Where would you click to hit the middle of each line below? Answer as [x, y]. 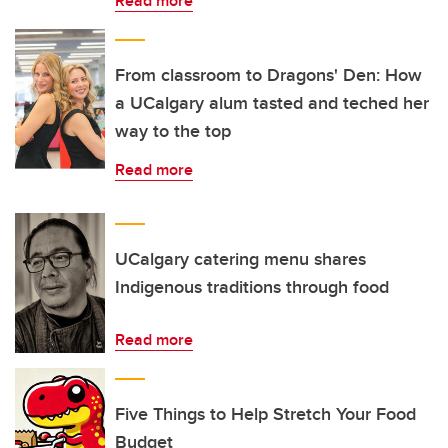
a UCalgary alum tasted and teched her [272, 103]
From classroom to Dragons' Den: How [268, 75]
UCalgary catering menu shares [240, 259]
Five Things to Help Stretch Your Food [265, 414]
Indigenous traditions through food [252, 287]
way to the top [173, 131]
